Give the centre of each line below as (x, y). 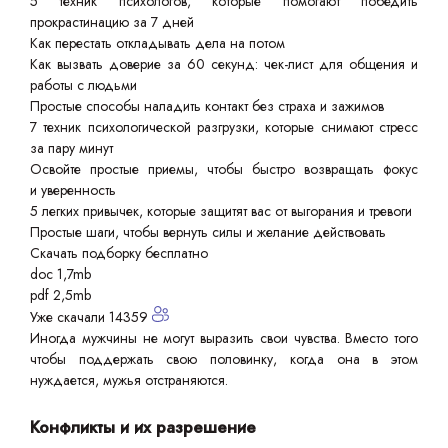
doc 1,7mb (60, 274)
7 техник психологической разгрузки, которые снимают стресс (224, 127)
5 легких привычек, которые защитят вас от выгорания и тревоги (221, 211)
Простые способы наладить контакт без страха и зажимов (207, 106)
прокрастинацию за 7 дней (112, 22)
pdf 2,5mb (60, 295)
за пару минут (71, 148)
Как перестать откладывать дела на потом (157, 43)
